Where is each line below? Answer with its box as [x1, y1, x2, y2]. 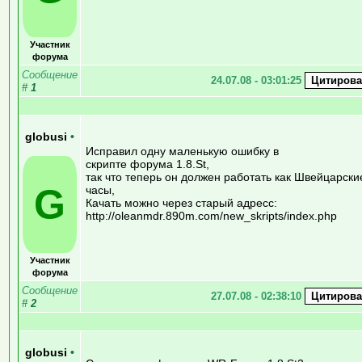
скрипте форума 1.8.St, [86, 157, 209, 170]
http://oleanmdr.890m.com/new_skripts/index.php [86, 208, 337, 222]
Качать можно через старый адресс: [86, 196, 277, 209]
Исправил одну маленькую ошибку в [86, 144, 279, 158]
